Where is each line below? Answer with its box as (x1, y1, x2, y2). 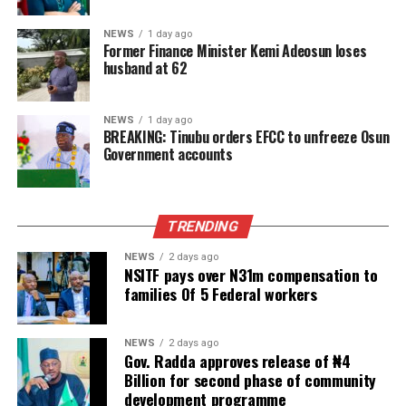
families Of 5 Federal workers (123, 282, 317, 306)
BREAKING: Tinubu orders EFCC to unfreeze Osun (102, 126, 390, 149)
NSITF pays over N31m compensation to (123, 263, 378, 287)
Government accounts (102, 143, 233, 166)
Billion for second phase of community (123, 368, 376, 392)
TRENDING (165, 217, 241, 236)
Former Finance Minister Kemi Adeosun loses (102, 40, 367, 63)
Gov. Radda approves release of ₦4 (123, 349, 351, 373)
